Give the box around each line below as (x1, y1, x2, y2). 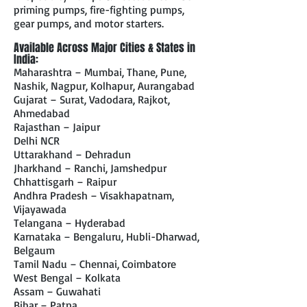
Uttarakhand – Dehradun (14, 147, 131, 161)
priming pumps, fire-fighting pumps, (14, 3, 184, 16)
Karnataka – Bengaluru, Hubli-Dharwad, (14, 230, 199, 243)
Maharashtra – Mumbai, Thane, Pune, (14, 65, 186, 79)
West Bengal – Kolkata (14, 271, 121, 284)
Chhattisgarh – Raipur (14, 175, 116, 188)
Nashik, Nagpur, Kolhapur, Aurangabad (14, 79, 195, 93)
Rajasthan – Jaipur (14, 120, 100, 134)
